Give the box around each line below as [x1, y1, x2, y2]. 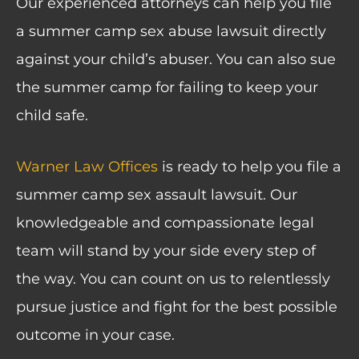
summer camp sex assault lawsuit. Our [16, 186, 297, 204]
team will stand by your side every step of [16, 242, 316, 260]
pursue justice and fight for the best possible [16, 298, 337, 317]
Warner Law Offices [16, 158, 158, 176]
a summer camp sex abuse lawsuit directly [16, 22, 326, 41]
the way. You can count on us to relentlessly [16, 270, 330, 288]
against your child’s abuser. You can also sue [16, 50, 336, 69]
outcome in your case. [16, 326, 175, 345]
